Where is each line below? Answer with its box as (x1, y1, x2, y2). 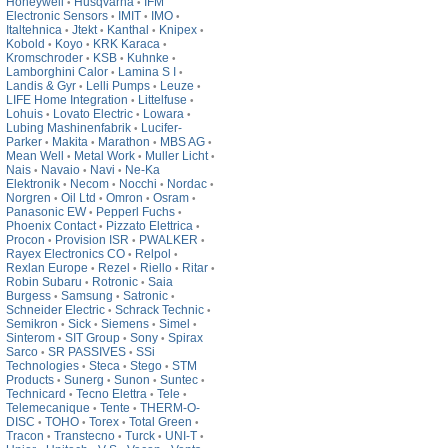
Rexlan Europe (6, 261, 88, 275)
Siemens (101, 317, 149, 331)
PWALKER (139, 233, 198, 247)
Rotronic (92, 275, 138, 289)
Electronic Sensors (6, 9, 108, 23)
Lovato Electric (53, 107, 133, 121)
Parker (6, 135, 42, 149)
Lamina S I (118, 65, 176, 79)
